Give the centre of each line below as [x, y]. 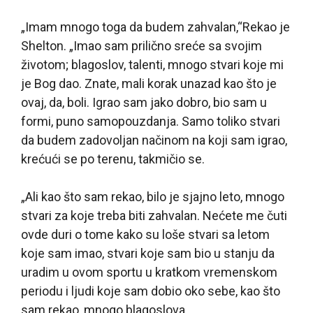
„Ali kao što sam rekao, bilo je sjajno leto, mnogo [153, 197]
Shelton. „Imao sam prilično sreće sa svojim [141, 46]
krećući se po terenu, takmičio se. [113, 159]
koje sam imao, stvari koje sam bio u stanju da [148, 254]
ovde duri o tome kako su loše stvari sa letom [145, 235]
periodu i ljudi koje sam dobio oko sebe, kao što [151, 291]
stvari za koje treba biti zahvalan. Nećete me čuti [154, 216]
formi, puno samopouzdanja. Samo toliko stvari [151, 122]
